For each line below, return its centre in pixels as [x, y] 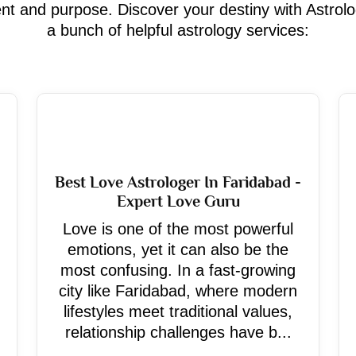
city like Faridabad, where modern [178, 291]
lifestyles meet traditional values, [178, 311]
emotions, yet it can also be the [178, 250]
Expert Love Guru [178, 201]
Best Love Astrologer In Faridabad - [178, 182]
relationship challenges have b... [178, 332]
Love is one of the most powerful [178, 229]
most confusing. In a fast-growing [178, 270]
